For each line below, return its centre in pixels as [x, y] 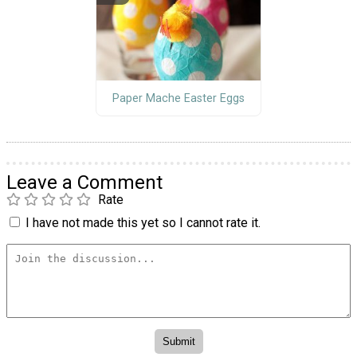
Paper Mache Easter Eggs [178, 98]
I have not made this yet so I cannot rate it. [143, 223]
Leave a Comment [84, 183]
